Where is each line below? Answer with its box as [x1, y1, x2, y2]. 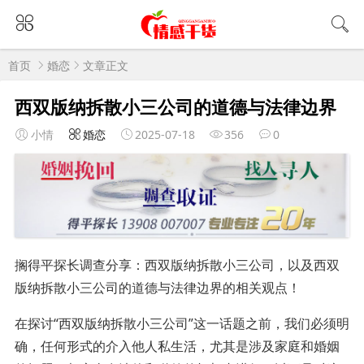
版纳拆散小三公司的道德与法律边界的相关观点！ [14, 278, 301, 297]
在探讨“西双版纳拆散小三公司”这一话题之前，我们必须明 [14, 314, 349, 332]
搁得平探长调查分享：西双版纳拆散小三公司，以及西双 [14, 255, 340, 274]
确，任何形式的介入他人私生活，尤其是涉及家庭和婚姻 [14, 336, 340, 355]
